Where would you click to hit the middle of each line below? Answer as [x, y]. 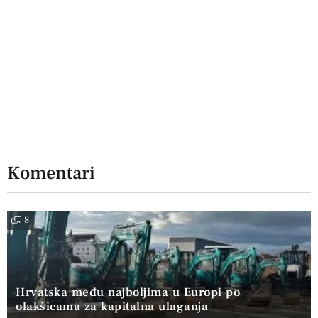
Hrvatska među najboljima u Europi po [128, 293]
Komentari [51, 173]
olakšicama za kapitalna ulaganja [112, 307]
